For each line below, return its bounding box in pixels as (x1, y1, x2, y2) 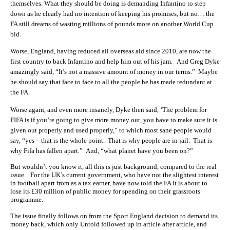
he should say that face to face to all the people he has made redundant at (10, 78, 212, 86)
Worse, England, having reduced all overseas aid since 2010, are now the (10, 47, 211, 55)
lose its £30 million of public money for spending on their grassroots (10, 187, 200, 195)
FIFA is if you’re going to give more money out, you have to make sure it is (10, 116, 217, 124)
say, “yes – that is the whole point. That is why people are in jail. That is (10, 136, 212, 144)
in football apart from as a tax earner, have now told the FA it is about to (10, 179, 207, 187)
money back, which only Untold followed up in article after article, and (10, 220, 207, 228)
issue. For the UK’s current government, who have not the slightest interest (10, 171, 219, 179)
